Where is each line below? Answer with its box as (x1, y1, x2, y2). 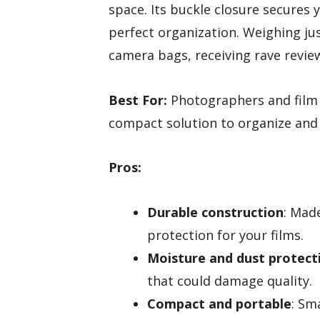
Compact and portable (147, 295, 291, 313)
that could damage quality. (147, 272, 312, 290)
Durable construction (147, 204, 284, 221)
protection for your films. (147, 226, 304, 244)
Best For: (109, 91, 167, 109)
